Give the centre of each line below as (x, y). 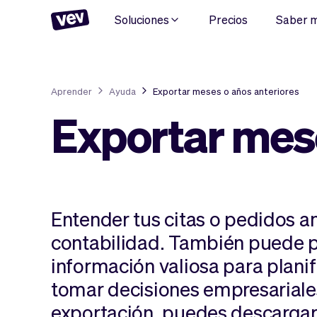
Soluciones (142, 19)
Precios (228, 19)
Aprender (71, 91)
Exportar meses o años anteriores (226, 91)
